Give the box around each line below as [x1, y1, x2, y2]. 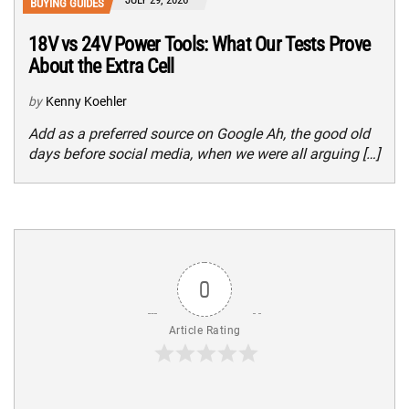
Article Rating [168, 324, 241, 338]
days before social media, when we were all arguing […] [28, 145, 380, 163]
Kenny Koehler [46, 94, 127, 110]
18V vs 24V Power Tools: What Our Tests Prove [28, 33, 371, 57]
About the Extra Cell [28, 55, 174, 79]
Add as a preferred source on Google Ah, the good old [28, 125, 370, 143]
